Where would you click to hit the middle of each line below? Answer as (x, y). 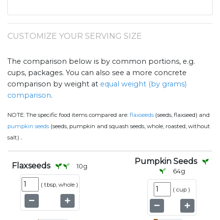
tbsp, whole (59, 185)
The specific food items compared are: (78, 115)
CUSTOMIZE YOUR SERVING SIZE (75, 36)
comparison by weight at (54, 84)
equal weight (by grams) (143, 84)
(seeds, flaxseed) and (182, 115)
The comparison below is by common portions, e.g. (101, 62)
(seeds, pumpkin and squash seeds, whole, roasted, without (130, 126)
